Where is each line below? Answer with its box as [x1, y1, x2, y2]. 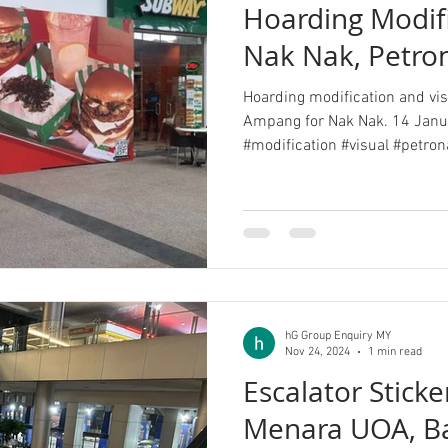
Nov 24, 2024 [285, 345, 350, 359]
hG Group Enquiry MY [285, 328, 391, 343]
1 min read [368, 345, 422, 359]
